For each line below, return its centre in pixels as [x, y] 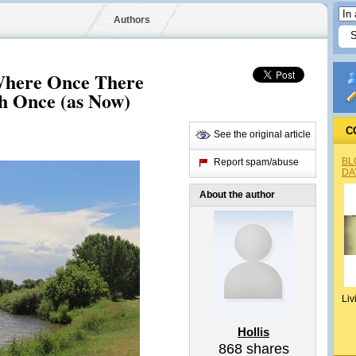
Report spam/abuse [256, 162]
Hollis [253, 332]
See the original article [262, 134]
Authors [132, 20]
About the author [237, 195]
